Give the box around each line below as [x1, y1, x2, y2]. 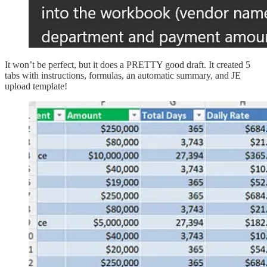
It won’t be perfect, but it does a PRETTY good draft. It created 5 [5, 60, 250, 70]
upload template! [5, 81, 67, 91]
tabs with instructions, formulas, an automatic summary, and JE [5, 70, 241, 80]
